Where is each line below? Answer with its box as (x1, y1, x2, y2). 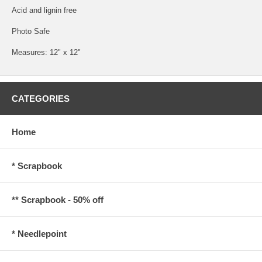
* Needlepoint (12, 228, 67, 239)
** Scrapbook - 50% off (12, 194, 104, 205)
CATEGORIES (12, 93, 70, 104)
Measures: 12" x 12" (12, 47, 81, 57)
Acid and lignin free (12, 5, 77, 15)
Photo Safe (12, 26, 50, 36)
